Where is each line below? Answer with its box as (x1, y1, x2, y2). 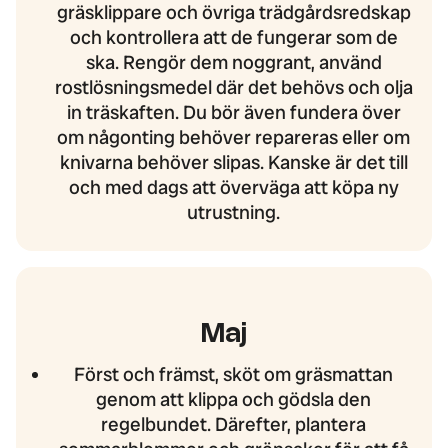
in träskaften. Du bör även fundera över (66, 100, 401, 126)
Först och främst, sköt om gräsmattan (74, 362, 394, 388)
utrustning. (187, 200, 281, 226)
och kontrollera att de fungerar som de (69, 25, 398, 51)
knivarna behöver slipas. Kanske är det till (59, 150, 408, 176)
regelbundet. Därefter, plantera (101, 412, 367, 438)
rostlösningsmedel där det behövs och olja (54, 75, 413, 101)
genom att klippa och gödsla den (96, 387, 372, 413)
